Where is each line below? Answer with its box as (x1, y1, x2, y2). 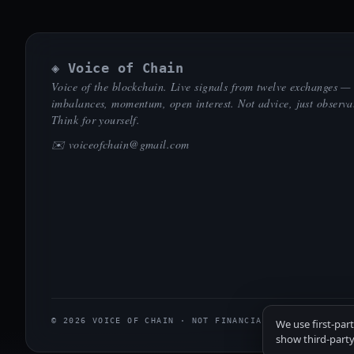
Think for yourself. (51, 112, 141, 127)
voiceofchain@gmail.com (68, 137, 190, 152)
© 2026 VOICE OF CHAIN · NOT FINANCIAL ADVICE (51, 316, 309, 325)
